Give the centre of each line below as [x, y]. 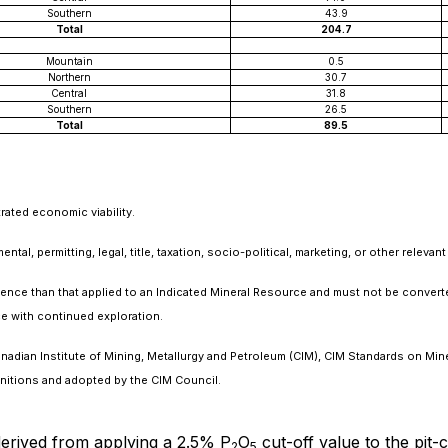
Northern [69, 77]
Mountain [69, 61]
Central [69, 93]
